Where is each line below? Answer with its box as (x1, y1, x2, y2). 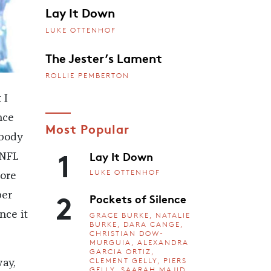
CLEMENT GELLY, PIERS (90, 255, 187, 265)
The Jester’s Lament (45, 48, 162, 66)
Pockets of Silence (90, 191, 186, 207)
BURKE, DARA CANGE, (90, 219, 183, 229)
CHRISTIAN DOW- (90, 228, 164, 238)
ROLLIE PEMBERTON (45, 70, 129, 80)
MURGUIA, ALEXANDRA (90, 237, 189, 247)
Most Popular (45, 119, 129, 137)
